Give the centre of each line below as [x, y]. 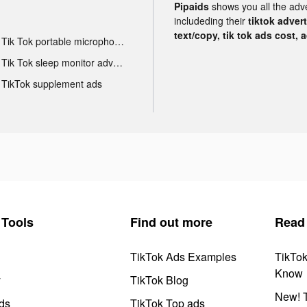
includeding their [211, 20]
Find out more [171, 222]
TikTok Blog [159, 280]
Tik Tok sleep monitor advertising [118, 62]
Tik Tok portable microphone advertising [119, 41]
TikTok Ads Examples [183, 256]
